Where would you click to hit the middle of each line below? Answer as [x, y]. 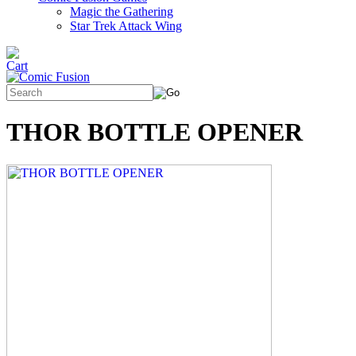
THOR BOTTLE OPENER [155, 132]
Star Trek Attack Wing [126, 26]
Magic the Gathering [122, 12]
